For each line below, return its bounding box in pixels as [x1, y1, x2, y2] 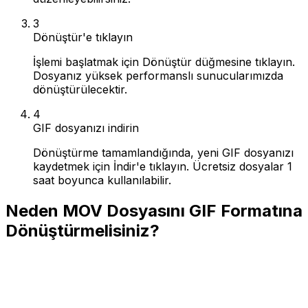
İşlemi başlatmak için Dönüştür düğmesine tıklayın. [33, 54, 295, 69]
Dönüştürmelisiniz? [5, 220, 159, 241]
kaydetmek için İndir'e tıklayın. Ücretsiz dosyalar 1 [33, 159, 292, 173]
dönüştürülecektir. [33, 82, 127, 96]
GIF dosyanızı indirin [33, 120, 139, 135]
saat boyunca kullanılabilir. [33, 173, 171, 187]
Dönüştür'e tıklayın [33, 30, 133, 44]
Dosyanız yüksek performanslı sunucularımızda [33, 68, 283, 82]
